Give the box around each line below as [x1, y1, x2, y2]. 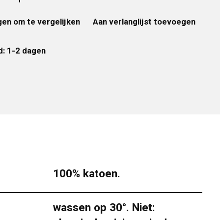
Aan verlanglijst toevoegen [93, 16, 196, 28]
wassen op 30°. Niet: [53, 199, 155, 216]
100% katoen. [53, 165, 120, 182]
